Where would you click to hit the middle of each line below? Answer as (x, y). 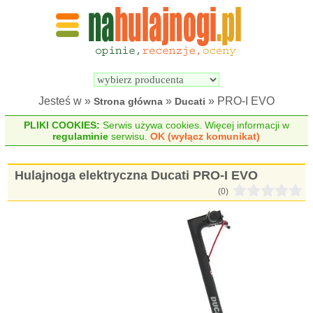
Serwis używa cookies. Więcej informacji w (194, 125)
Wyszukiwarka (194, 53)
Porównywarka (272, 53)
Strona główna (128, 101)
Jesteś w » (66, 101)
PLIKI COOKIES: (61, 125)
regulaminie (81, 136)
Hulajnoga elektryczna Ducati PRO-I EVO (137, 175)
